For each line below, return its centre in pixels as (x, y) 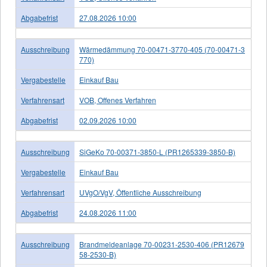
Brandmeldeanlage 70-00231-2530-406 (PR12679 (162, 244)
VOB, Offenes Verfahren (118, 100)
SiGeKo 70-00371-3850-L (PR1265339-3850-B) (157, 152)
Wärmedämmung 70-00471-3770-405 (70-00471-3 (162, 49)
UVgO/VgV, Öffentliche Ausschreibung (140, 192)
